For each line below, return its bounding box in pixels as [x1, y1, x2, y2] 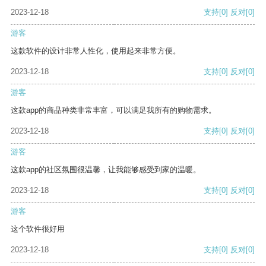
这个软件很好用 [11, 224, 65, 234]
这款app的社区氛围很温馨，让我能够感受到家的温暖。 [11, 165, 201, 175]
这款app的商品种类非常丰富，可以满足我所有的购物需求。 [11, 106, 216, 115]
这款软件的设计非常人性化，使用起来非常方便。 [11, 46, 180, 56]
